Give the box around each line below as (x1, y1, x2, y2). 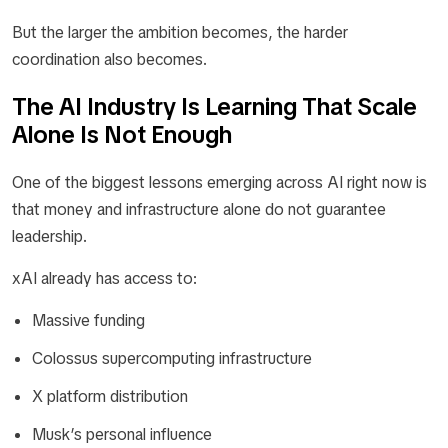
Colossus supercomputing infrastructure (32, 348, 312, 369)
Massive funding (32, 310, 145, 331)
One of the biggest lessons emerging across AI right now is (12, 172, 427, 193)
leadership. (12, 226, 87, 247)
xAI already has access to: (12, 268, 197, 289)
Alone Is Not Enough (12, 119, 232, 150)
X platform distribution (32, 386, 188, 407)
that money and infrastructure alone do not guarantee (12, 199, 386, 220)
